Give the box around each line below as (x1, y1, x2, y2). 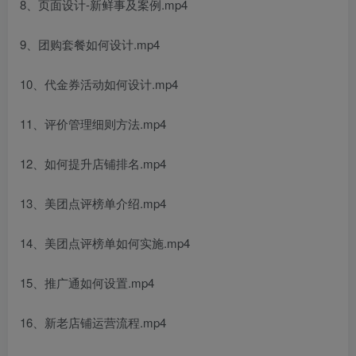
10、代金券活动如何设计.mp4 (20, 75, 178, 92)
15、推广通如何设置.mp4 (20, 273, 154, 291)
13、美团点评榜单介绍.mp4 (20, 194, 166, 211)
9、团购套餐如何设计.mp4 (20, 35, 160, 52)
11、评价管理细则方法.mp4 (20, 114, 166, 132)
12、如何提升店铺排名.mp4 (20, 154, 166, 172)
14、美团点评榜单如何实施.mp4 (20, 234, 190, 251)
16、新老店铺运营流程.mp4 (20, 313, 166, 331)
